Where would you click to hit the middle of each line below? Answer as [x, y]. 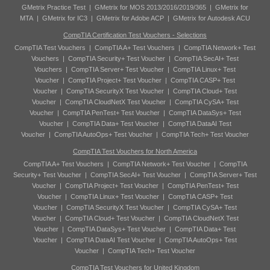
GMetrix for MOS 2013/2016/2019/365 [150, 7]
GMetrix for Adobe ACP [130, 18]
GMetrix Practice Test [54, 7]
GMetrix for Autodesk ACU [212, 18]
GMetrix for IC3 [65, 18]
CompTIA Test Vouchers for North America [135, 151]
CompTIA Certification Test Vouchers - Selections [135, 35]
